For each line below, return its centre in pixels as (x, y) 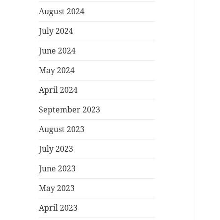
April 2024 (58, 90)
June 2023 (57, 169)
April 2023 (58, 208)
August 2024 (62, 12)
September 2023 (70, 110)
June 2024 (57, 51)
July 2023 (56, 149)
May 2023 (57, 188)
